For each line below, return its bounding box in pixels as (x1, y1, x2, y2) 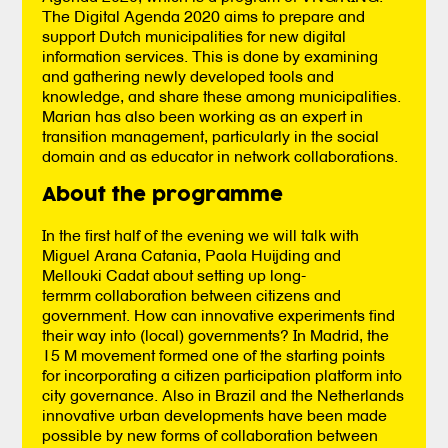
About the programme (42, 185, 284, 205)
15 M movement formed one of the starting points (42, 344, 386, 365)
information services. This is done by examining (42, 45, 379, 66)
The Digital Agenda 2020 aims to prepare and (42, 5, 366, 26)
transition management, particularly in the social (42, 125, 380, 146)
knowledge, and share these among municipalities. (42, 85, 402, 106)
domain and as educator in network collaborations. (42, 145, 399, 166)
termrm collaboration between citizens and (42, 284, 342, 305)
